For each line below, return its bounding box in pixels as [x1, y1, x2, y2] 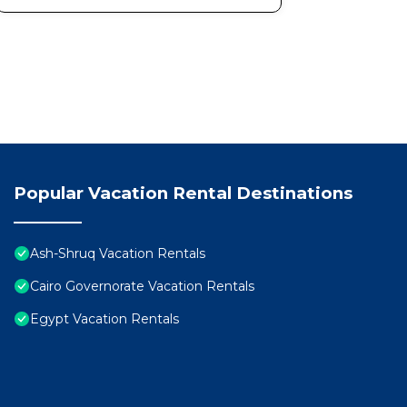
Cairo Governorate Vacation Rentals [30, 278, 254, 295]
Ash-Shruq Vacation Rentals [30, 245, 205, 263]
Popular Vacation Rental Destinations [14, 183, 352, 204]
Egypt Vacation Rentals [30, 311, 179, 328]
